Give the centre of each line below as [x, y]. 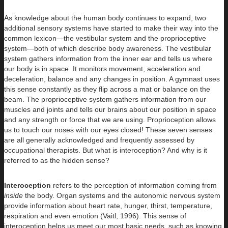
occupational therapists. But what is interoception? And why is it [106, 150]
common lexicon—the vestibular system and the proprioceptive [105, 38]
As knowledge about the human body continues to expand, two [105, 18]
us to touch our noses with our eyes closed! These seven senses [108, 130]
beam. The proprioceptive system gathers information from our [105, 99]
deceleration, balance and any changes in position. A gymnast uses [112, 79]
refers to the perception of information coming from [134, 185]
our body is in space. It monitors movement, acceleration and [102, 68]
